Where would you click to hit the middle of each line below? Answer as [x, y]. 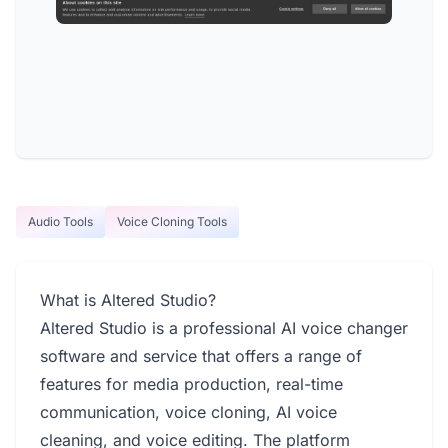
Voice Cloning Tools [172, 221]
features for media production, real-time [191, 384]
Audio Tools [60, 221]
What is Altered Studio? [128, 300]
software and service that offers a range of [201, 356]
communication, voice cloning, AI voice [188, 412]
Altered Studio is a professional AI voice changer [224, 328]
